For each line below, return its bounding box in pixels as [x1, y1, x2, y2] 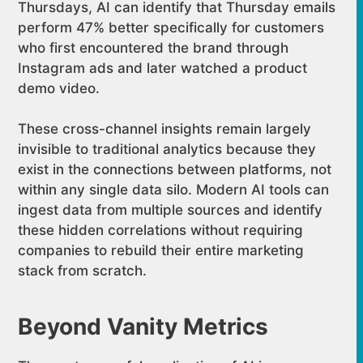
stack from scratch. [18, 263, 147, 279]
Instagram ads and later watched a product [18, 59, 308, 76]
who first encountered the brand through [18, 39, 289, 56]
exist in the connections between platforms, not [18, 161, 332, 177]
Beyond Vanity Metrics [18, 313, 269, 340]
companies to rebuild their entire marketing [18, 242, 305, 258]
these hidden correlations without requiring [18, 222, 304, 238]
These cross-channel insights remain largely [18, 121, 312, 137]
